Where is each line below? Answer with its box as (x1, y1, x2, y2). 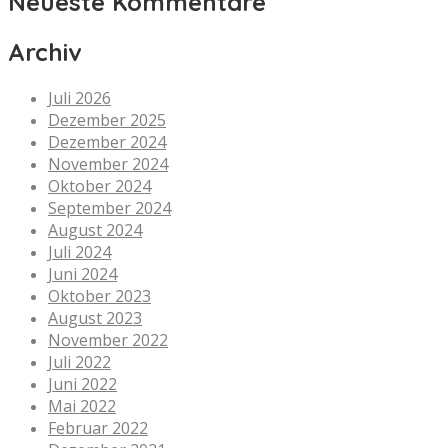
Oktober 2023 (48, 284, 151, 307)
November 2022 (48, 328, 168, 351)
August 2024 (48, 218, 142, 241)
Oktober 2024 (48, 174, 151, 197)
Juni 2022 (48, 372, 117, 395)
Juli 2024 (48, 240, 111, 263)
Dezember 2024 (48, 130, 166, 153)
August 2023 (48, 306, 142, 329)
